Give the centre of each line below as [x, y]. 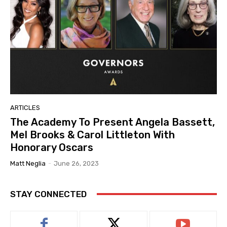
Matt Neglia [28, 163]
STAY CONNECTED [48, 194]
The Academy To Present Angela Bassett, [112, 122]
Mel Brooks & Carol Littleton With [92, 135]
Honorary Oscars [52, 147]
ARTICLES [25, 107]
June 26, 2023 [76, 163]
